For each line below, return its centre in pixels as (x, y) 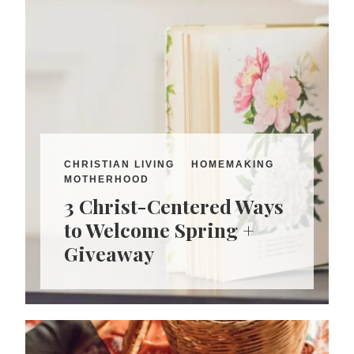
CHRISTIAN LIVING (120, 165)
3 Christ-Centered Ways (174, 206)
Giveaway (109, 254)
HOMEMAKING (233, 165)
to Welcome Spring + (160, 230)
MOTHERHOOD (107, 180)
